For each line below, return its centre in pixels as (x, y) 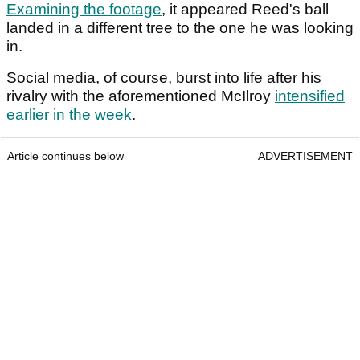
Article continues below (65, 155)
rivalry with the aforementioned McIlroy (141, 96)
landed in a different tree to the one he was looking (180, 27)
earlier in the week (69, 114)
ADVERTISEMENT (305, 155)
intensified (310, 96)
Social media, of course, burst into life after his (164, 77)
